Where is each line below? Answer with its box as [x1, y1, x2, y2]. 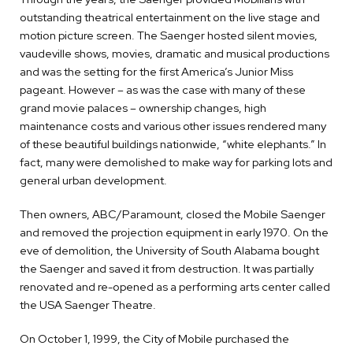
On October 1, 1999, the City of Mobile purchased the [20, 331, 289, 347]
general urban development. [20, 173, 167, 188]
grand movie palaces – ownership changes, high [20, 100, 266, 116]
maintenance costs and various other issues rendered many [20, 118, 326, 134]
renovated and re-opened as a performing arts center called [20, 279, 330, 295]
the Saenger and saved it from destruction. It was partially [20, 261, 314, 277]
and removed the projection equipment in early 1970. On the [20, 225, 329, 240]
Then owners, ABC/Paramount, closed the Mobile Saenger [20, 206, 325, 222]
